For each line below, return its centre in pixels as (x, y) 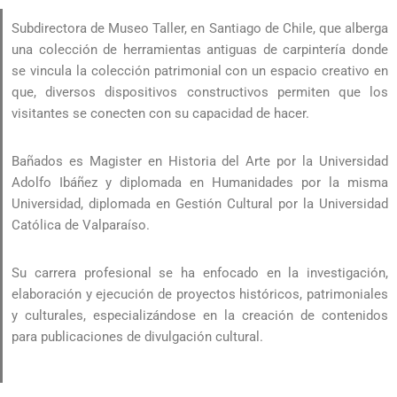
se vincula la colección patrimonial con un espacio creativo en (200, 71)
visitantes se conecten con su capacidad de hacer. (160, 114)
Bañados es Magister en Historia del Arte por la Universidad (200, 162)
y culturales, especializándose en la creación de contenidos (200, 316)
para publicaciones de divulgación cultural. (137, 337)
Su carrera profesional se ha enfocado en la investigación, (200, 273)
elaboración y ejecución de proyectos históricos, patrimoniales (200, 295)
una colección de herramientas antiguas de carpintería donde (200, 50)
